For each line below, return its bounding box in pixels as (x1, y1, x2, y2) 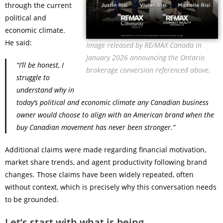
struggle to (16, 73, 50, 82)
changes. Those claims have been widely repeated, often (5, 170, 194, 179)
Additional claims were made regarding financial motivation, (5, 145, 206, 154)
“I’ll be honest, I (16, 60, 64, 70)
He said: (5, 38, 32, 47)
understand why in (16, 85, 74, 95)
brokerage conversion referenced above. (86, 65, 211, 75)
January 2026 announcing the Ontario (86, 53, 205, 63)
